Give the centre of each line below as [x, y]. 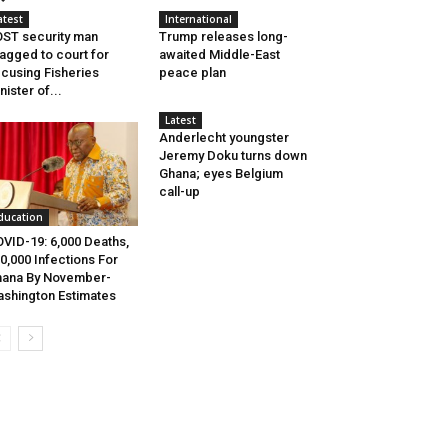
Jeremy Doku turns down [232, 155]
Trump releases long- [223, 36]
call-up [179, 191]
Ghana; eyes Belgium [220, 173]
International [198, 19]
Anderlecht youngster [223, 137]
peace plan [192, 72]
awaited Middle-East [219, 54]
